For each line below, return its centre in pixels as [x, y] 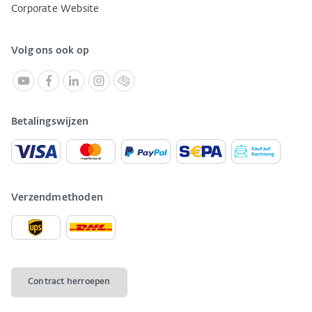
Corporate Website [55, 9]
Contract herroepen [69, 282]
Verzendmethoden [57, 198]
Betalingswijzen [50, 122]
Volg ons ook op [50, 51]
